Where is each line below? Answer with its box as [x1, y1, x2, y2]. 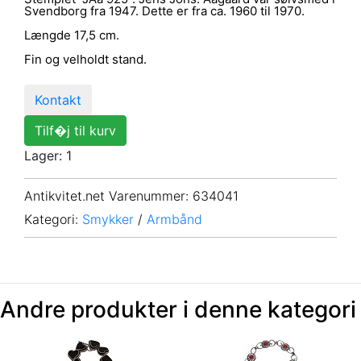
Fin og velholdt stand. [24, 51, 147, 67]
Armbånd [147, 211, 202, 228]
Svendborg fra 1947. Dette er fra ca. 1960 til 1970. [24, 2, 305, 19]
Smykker [82, 211, 134, 228]
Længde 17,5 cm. [24, 27, 119, 43]
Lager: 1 [24, 147, 72, 164]
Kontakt [35, 91, 81, 108]
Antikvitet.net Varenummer [24, 188, 185, 205]
